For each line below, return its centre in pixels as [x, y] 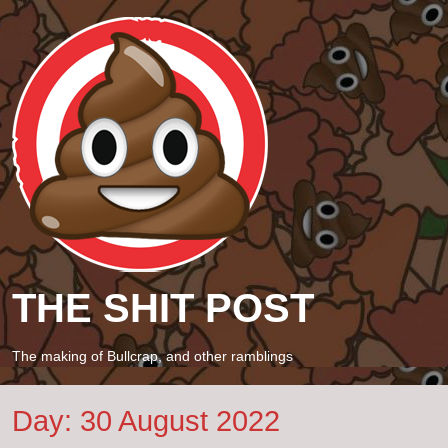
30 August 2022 [180, 420]
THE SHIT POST [163, 308]
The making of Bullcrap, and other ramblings [152, 356]
